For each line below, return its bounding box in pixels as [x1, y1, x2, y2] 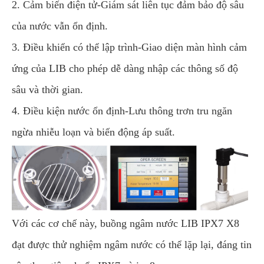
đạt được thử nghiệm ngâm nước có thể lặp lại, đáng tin [12, 238, 252, 250]
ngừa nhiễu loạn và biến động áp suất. [12, 126, 175, 138]
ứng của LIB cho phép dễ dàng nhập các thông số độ [12, 62, 238, 74]
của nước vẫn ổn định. [12, 20, 108, 32]
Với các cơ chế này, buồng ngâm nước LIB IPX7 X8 [12, 217, 239, 229]
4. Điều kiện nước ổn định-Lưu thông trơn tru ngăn [12, 105, 232, 117]
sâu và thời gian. [12, 84, 83, 95]
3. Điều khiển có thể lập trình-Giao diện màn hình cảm [12, 41, 247, 53]
